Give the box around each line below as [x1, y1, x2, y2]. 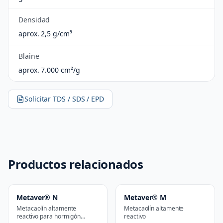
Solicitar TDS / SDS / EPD [24, 94, 104, 104]
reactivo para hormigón [16, 212, 81, 221]
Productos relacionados [8, 156, 143, 172]
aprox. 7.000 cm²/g [18, 65, 80, 75]
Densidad [18, 15, 50, 24]
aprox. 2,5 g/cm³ [18, 29, 72, 38]
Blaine [18, 51, 39, 61]
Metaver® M [124, 193, 167, 202]
